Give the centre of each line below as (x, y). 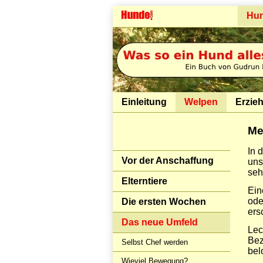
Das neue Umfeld (160, 222)
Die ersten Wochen (164, 202)
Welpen (201, 102)
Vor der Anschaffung (168, 161)
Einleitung (144, 102)
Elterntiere (144, 181)
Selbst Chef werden (155, 242)
